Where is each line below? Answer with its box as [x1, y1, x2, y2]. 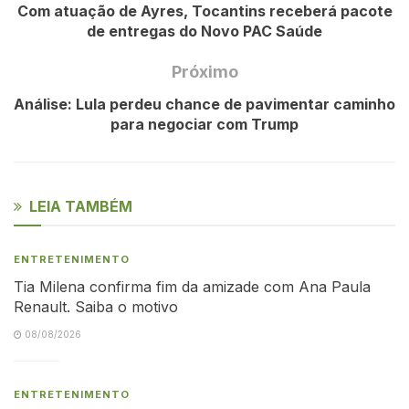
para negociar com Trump [110, 114, 299, 133]
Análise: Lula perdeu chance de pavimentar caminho [14, 94, 395, 113]
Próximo [171, 61, 238, 81]
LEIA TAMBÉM [29, 196, 132, 215]
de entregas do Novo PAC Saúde [87, 21, 322, 40]
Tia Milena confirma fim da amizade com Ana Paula [14, 277, 371, 296]
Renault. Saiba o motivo [14, 297, 178, 316]
